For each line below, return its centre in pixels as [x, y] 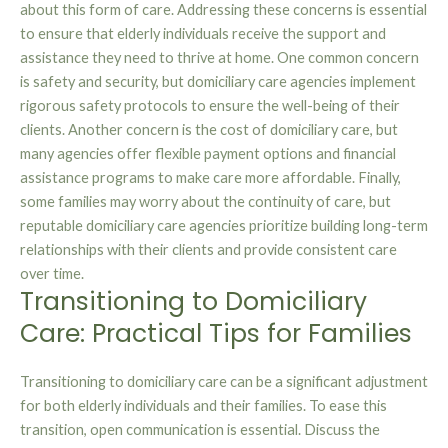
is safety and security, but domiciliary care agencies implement [218, 82]
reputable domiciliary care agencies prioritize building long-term [224, 226]
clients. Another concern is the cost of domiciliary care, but [209, 130]
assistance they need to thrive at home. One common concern [219, 58]
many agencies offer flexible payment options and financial [208, 154]
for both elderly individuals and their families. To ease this [203, 406]
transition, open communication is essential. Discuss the [200, 430]
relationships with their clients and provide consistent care [208, 250]
